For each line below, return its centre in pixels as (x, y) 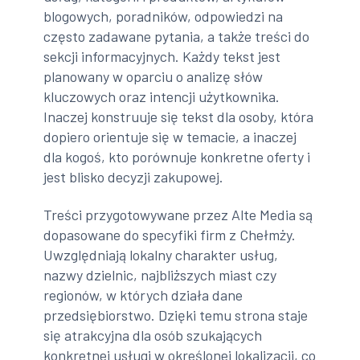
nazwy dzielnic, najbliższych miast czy (160, 275)
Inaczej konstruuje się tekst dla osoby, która (179, 116)
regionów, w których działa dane (143, 295)
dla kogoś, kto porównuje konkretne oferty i (177, 156)
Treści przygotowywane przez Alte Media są (178, 215)
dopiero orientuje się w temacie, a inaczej (170, 136)
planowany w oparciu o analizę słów (153, 76)
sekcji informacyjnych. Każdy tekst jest (162, 56)
